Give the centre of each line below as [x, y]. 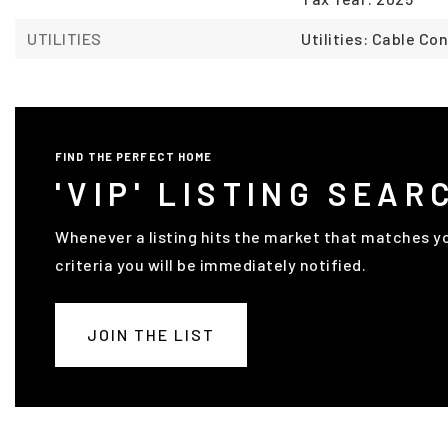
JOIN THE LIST [151, 334]
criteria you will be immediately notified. [210, 264]
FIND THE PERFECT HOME [134, 156]
